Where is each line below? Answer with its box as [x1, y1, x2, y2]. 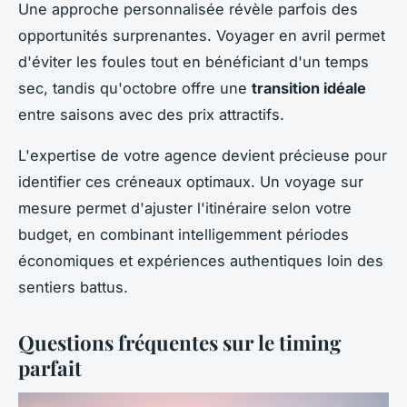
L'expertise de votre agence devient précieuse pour [18, 145, 387, 164]
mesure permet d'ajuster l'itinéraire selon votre [18, 198, 352, 217]
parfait [18, 353, 82, 382]
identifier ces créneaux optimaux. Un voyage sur [18, 172, 363, 191]
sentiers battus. [18, 277, 128, 296]
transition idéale [252, 78, 366, 97]
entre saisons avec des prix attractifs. [18, 104, 284, 124]
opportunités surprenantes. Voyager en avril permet [18, 25, 385, 45]
